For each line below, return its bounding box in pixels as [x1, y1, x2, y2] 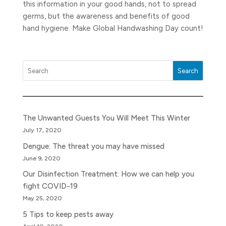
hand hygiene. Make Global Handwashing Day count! [22, 24, 203, 33]
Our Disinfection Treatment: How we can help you [22, 169, 194, 179]
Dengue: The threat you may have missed [22, 141, 164, 151]
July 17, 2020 [22, 126, 62, 134]
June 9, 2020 [22, 154, 61, 162]
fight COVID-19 [22, 182, 78, 191]
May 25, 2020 [22, 194, 62, 202]
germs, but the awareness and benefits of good [22, 12, 190, 21]
